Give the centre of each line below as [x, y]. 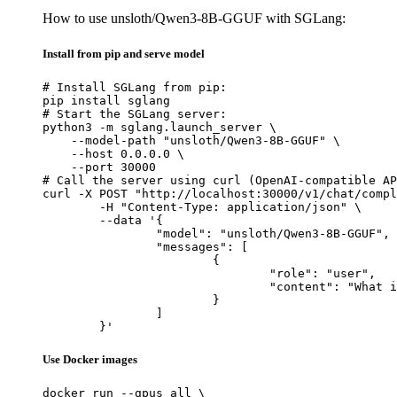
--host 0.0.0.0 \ [113, 153]
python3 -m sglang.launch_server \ [160, 127]
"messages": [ [99, 246]
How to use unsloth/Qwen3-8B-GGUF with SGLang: [194, 19]
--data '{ [71, 220]
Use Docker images [90, 359]
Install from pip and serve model [124, 53]
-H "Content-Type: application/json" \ [71, 206]
